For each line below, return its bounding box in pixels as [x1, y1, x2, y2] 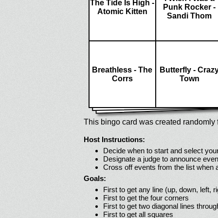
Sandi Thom [167, 12, 212, 20]
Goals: [84, 174, 106, 182]
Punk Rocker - [163, 3, 216, 11]
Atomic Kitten [97, 7, 147, 16]
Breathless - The [92, 66, 152, 74]
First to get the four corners [103, 194, 189, 202]
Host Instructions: [84, 135, 145, 144]
